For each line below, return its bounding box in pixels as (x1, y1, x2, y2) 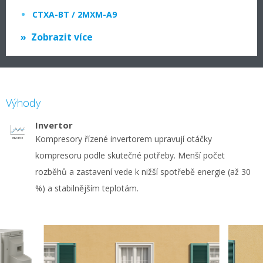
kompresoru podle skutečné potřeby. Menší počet (35, 150, 225, 161)
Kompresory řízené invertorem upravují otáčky (35, 133, 212, 144)
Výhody (6, 96, 41, 110)
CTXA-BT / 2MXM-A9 (32, 9, 117, 20)
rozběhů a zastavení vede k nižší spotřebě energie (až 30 (35, 166, 251, 177)
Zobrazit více (31, 31, 93, 43)
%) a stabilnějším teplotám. (35, 183, 139, 194)
